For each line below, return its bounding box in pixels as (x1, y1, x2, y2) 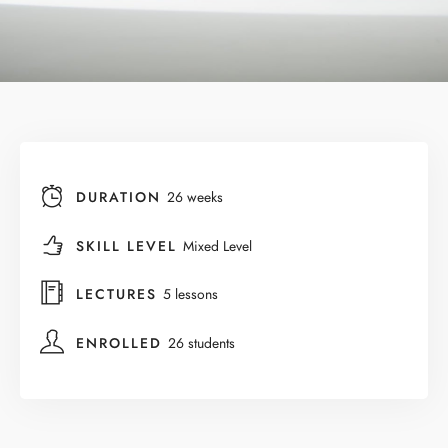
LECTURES (76, 285, 163, 305)
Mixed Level (183, 236, 252, 256)
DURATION (76, 187, 167, 207)
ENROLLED (76, 334, 168, 354)
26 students (168, 334, 235, 354)
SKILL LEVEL (76, 236, 183, 256)
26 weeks (167, 187, 223, 207)
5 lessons (163, 285, 218, 305)
